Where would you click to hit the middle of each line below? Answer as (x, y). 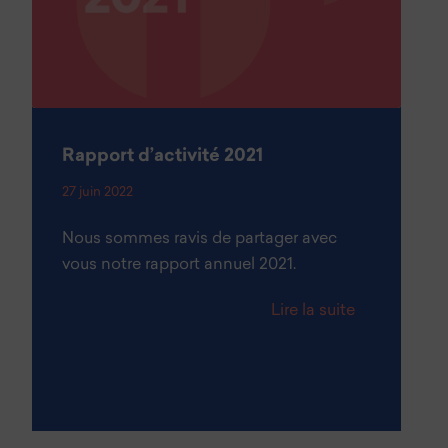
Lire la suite (312, 311)
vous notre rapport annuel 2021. (179, 265)
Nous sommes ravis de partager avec (200, 239)
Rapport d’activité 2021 (163, 157)
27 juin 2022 (98, 193)
